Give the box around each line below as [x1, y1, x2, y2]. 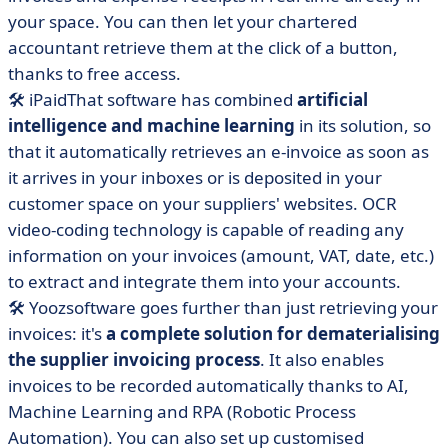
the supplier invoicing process [8, 348, 260, 371]
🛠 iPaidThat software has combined [8, 88, 297, 111]
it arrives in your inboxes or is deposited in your [8, 166, 382, 189]
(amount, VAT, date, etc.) [237, 244, 434, 267]
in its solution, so [299, 114, 431, 137]
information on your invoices [8, 244, 237, 267]
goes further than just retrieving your [140, 296, 438, 319]
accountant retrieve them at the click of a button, [8, 36, 398, 59]
